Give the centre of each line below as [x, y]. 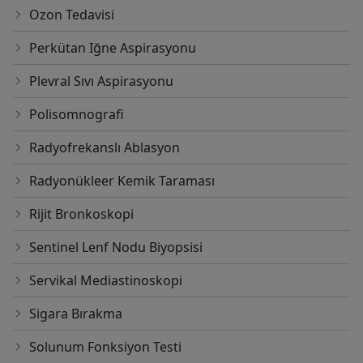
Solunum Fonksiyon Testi [105, 346]
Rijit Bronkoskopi [81, 214]
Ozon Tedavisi [72, 14]
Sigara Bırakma [76, 313]
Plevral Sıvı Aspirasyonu [101, 81]
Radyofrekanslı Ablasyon [105, 147]
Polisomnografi [77, 114]
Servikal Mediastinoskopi [106, 280]
